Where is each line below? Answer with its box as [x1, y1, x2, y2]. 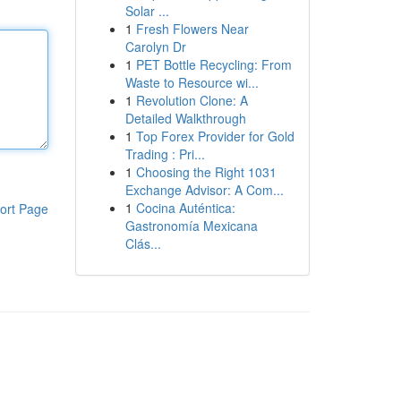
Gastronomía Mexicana [124, 217, 258, 235]
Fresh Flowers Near [135, 20, 249, 38]
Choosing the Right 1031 [135, 163, 277, 181]
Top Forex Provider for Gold [135, 127, 294, 145]
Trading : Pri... [124, 145, 205, 163]
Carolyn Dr [124, 38, 186, 55]
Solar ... [124, 2, 169, 20]
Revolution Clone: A [135, 91, 248, 109]
